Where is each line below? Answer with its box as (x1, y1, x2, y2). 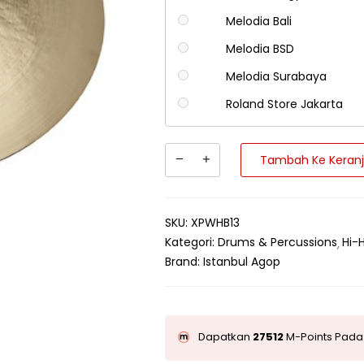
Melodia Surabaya (225, 68, 327, 85)
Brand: (165, 253, 204, 271)
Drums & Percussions (218, 234, 338, 251)
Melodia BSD (225, 41, 294, 58)
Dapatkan (198, 329, 253, 345)
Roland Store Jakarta (225, 96, 343, 113)
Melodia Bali (225, 13, 292, 30)
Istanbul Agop (203, 253, 281, 271)
